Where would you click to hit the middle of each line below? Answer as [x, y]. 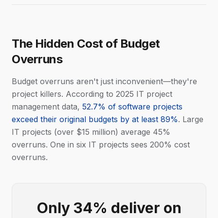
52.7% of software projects [132, 107]
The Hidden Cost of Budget [86, 44]
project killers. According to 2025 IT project [92, 94]
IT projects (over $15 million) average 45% [91, 132]
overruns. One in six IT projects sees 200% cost [101, 145]
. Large [191, 119]
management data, [47, 107]
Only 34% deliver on [109, 208]
